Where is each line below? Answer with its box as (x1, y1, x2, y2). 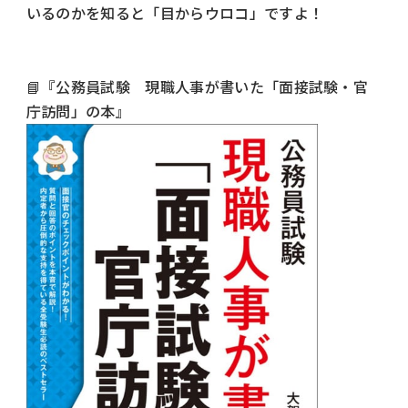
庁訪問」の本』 (25, 100, 130, 123)
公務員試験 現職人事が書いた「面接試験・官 (56, 76, 369, 98)
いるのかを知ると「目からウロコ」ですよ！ (25, 2, 324, 25)
